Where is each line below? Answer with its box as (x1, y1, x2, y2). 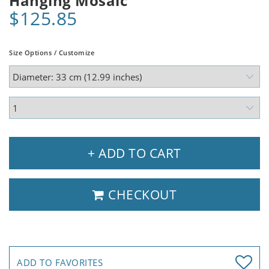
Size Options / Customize (9, 48, 94, 58)
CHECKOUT (104, 186, 177, 204)
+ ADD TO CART (88, 145, 181, 162)
